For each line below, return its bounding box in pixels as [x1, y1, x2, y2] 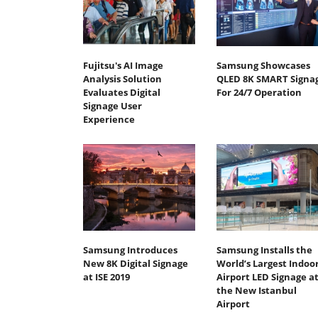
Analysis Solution [83, 72, 162, 86]
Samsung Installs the [216, 243, 312, 256]
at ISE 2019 [83, 270, 130, 283]
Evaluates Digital [83, 86, 160, 99]
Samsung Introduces [83, 243, 177, 256]
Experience [83, 113, 135, 126]
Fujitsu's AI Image [83, 59, 163, 72]
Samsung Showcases [216, 59, 310, 72]
